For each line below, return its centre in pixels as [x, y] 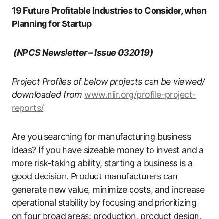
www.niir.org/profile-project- [140, 95]
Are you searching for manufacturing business [101, 137]
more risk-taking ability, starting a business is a [102, 163]
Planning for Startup [52, 24]
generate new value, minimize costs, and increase [108, 189]
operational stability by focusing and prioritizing [104, 203]
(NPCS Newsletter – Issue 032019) [82, 53]
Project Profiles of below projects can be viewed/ [108, 81]
